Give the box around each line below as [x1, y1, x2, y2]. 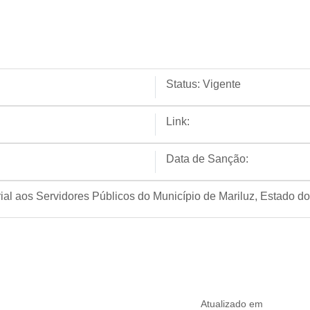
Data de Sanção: [166, 153, 248, 165]
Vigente [203, 78, 241, 90]
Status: [166, 78, 200, 90]
